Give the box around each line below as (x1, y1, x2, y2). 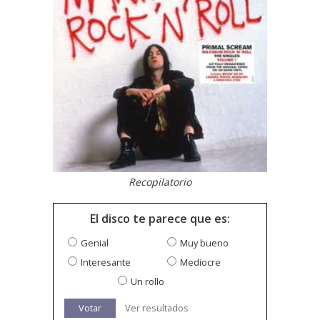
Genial (81, 236, 109, 250)
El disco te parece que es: (90, 211, 230, 227)
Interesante (81, 256, 131, 269)
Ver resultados (125, 301, 189, 315)
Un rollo (130, 275, 164, 289)
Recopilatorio (129, 175, 191, 189)
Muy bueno (180, 236, 229, 250)
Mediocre (180, 256, 221, 269)
